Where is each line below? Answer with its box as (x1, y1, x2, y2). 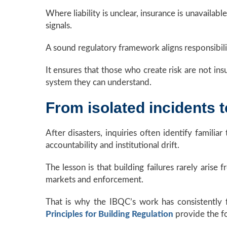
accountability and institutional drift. (45, 141, 179, 150)
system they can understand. (45, 78, 152, 87)
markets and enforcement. (45, 175, 143, 184)
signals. (45, 21, 72, 30)
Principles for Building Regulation (45, 210, 173, 219)
